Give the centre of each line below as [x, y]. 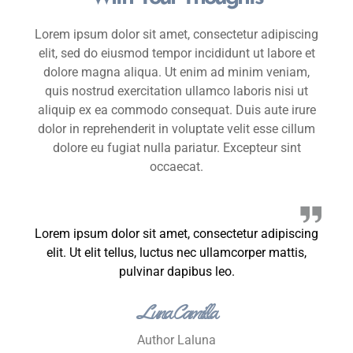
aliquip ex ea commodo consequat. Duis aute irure [176, 110]
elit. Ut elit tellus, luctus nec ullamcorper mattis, [176, 252]
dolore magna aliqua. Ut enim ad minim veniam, [176, 72]
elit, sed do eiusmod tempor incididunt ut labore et [176, 54]
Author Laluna [176, 340]
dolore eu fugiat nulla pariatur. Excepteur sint [176, 148]
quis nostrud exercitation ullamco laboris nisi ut [176, 91]
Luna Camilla [176, 312]
